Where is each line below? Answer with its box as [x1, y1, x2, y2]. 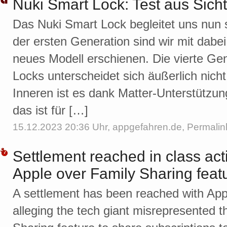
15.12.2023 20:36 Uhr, [13, 122, 112, 133]
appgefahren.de [112, 122, 182, 133]
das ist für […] [13, 103, 88, 118]
